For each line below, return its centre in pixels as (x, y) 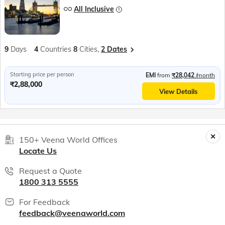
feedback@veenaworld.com (72, 213)
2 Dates (114, 49)
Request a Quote (50, 171)
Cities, (90, 49)
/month (205, 75)
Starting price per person (42, 75)
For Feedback (44, 202)
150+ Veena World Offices (68, 140)
